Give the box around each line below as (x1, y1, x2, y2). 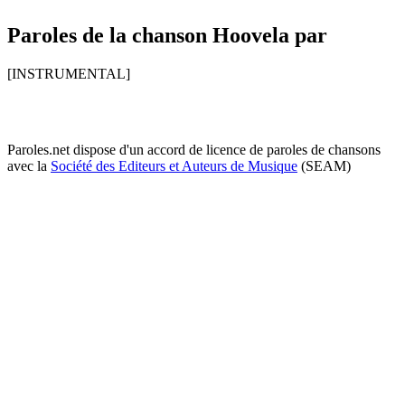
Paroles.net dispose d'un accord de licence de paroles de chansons (7, 141, 381, 157)
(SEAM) (297, 157, 351, 174)
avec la (7, 157, 51, 174)
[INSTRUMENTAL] (7, 65, 130, 81)
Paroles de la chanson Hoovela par (7, 23, 327, 47)
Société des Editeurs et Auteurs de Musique (51, 157, 297, 174)
